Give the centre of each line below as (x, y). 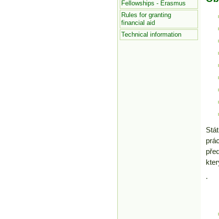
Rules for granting (146, 15)
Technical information (151, 34)
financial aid (138, 23)
